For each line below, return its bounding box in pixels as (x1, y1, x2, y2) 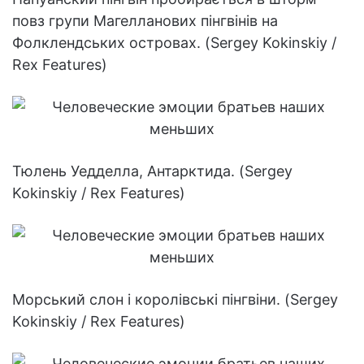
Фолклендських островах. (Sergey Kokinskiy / (12, 34, 336, 52)
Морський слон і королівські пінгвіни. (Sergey (12, 291, 338, 309)
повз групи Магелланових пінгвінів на (12, 12, 278, 30)
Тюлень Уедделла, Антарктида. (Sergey (12, 162, 292, 180)
